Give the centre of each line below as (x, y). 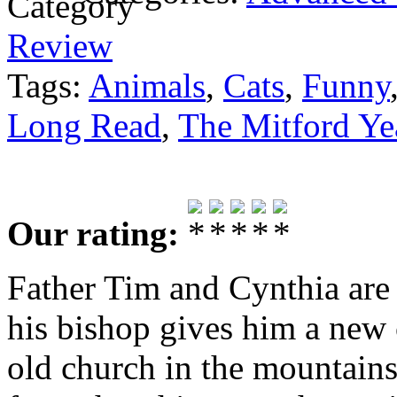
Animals (147, 85)
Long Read (84, 125)
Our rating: (97, 233)
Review (60, 45)
